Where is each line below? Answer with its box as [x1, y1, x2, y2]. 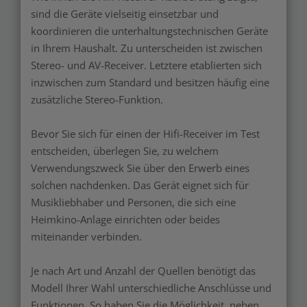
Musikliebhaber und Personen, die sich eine [31, 195, 236, 210]
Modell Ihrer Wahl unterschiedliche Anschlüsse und [31, 281, 271, 295]
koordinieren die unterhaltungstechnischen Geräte [31, 24, 268, 38]
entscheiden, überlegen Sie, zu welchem [31, 144, 219, 158]
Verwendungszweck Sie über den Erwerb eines [31, 161, 249, 175]
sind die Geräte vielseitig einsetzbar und [31, 7, 219, 21]
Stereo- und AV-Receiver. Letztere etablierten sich [31, 58, 262, 73]
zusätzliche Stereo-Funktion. [31, 93, 163, 107]
